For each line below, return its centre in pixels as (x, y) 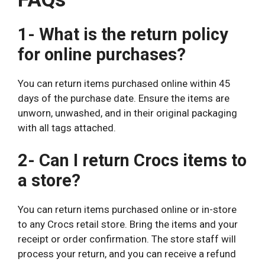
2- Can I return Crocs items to (132, 161)
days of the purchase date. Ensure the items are (124, 98)
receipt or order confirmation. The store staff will (127, 239)
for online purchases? (102, 54)
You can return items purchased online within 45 (124, 83)
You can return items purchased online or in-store (127, 210)
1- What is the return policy (123, 34)
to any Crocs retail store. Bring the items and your (128, 224)
